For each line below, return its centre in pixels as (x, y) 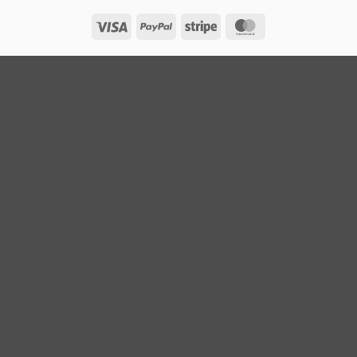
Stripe (233, 25)
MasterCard (294, 25)
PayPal (192, 25)
